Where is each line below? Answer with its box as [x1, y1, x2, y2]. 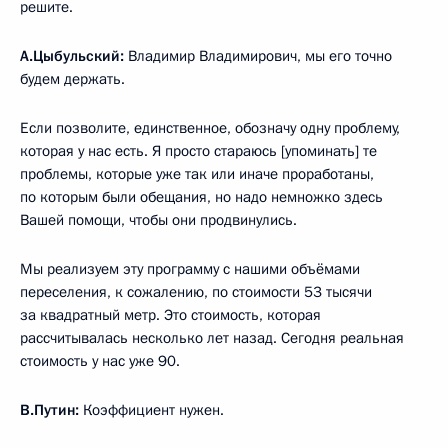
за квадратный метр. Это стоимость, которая [20, 305, 321, 326]
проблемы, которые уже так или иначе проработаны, [20, 164, 374, 185]
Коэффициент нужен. [79, 400, 224, 421]
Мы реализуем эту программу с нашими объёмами [20, 259, 360, 280]
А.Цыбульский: [20, 46, 124, 67]
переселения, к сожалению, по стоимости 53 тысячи [20, 282, 372, 303]
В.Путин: [20, 400, 79, 421]
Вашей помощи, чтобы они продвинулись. [20, 210, 297, 231]
